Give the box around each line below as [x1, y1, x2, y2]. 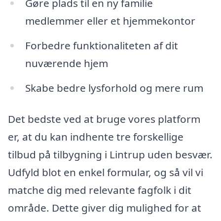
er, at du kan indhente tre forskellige [8, 130, 184, 144]
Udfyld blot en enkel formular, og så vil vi [8, 165, 203, 180]
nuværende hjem [25, 56, 108, 70]
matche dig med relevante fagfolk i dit [8, 183, 191, 197]
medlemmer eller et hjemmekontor [25, 14, 195, 28]
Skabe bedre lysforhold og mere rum [25, 80, 203, 95]
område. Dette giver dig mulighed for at [8, 201, 201, 215]
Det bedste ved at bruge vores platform [8, 112, 200, 126]
